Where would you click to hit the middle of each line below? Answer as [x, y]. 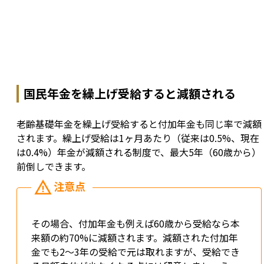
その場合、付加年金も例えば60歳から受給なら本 [136, 224]
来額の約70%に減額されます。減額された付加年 [135, 238]
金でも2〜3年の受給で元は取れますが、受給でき [136, 252]
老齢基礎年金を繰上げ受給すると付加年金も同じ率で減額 [139, 124]
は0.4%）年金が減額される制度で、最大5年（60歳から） [139, 152]
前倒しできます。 [54, 166]
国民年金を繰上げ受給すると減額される [130, 94]
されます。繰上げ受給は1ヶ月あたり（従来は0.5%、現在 [138, 138]
